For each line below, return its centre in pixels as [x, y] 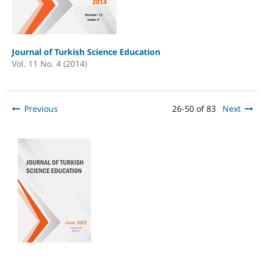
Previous [41, 108]
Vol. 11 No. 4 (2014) [49, 63]
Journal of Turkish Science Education [86, 51]
